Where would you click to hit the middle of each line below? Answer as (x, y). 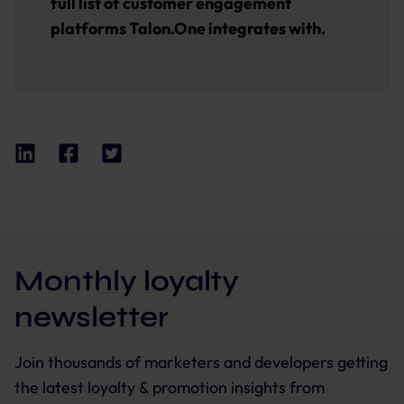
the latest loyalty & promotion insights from (170, 387)
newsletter (92, 317)
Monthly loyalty (127, 280)
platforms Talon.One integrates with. (188, 28)
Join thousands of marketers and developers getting (201, 362)
